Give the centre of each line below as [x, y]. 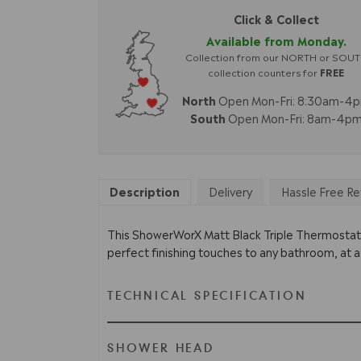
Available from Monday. [276, 40]
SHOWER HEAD [161, 349]
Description [145, 190]
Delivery [230, 191]
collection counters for [264, 72]
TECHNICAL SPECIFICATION [207, 296]
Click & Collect [276, 18]
